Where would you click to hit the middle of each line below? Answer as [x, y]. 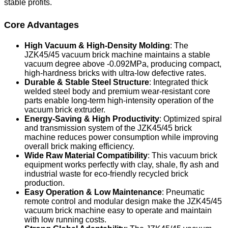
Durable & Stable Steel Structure [87, 82]
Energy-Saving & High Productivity [92, 119]
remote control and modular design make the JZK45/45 [123, 201]
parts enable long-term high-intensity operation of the [119, 100]
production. [45, 183]
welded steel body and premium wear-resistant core [117, 91]
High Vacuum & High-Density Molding [97, 45]
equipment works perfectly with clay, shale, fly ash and [122, 164]
